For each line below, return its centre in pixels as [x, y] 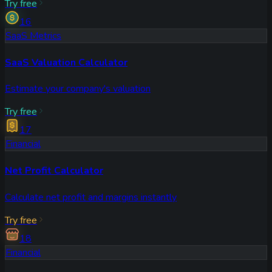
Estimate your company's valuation [78, 89]
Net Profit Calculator [54, 171]
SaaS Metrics [33, 36]
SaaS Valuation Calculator [66, 62]
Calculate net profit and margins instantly [91, 197]
